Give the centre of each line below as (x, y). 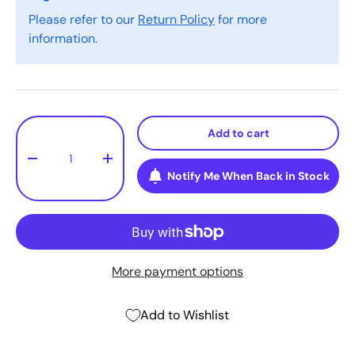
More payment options (177, 272)
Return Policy (176, 20)
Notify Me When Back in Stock (248, 176)
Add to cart (238, 134)
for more (241, 20)
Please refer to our (83, 20)
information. (63, 39)
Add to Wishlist (185, 315)
